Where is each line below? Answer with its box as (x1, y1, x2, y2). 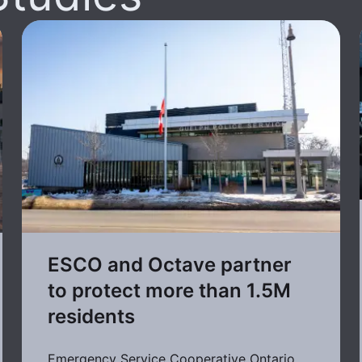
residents (47, 305, 135, 329)
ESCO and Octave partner (47, 253, 292, 277)
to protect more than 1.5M (47, 279, 291, 303)
